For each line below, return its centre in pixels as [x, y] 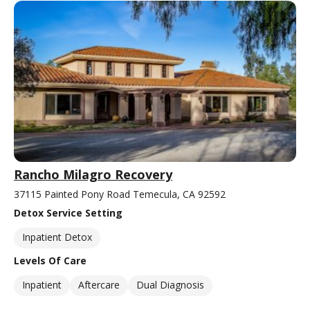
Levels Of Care [50, 260]
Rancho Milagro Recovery [93, 174]
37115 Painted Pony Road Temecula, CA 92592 [120, 194]
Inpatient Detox [57, 237]
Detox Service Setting [68, 212]
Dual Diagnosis [170, 284]
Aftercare [99, 284]
